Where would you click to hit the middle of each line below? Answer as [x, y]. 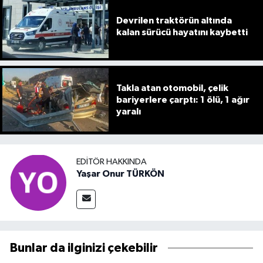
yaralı [128, 112]
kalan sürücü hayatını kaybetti [182, 32]
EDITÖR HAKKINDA [112, 162]
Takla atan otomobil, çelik [172, 88]
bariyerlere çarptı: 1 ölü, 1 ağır [183, 100]
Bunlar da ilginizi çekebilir [84, 248]
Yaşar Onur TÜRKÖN [120, 174]
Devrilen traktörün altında [174, 20]
